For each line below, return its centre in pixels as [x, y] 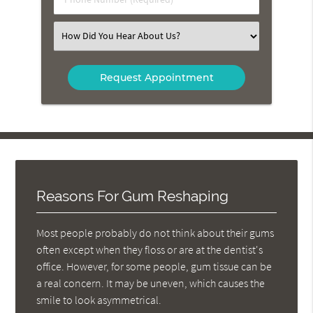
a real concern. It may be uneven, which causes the [151, 283]
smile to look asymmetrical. [99, 299]
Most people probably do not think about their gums [155, 232]
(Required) [87, 28]
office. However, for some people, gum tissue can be [154, 266]
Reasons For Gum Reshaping [133, 196]
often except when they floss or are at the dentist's [150, 249]
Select [78, 35]
